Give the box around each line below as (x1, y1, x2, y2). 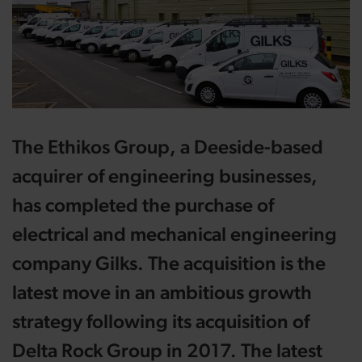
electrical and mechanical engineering (12, 222, 337, 246)
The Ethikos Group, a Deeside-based (12, 135, 323, 158)
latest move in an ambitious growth (12, 280, 312, 304)
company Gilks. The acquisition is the (12, 251, 326, 275)
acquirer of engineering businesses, (12, 164, 318, 187)
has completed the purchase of (12, 193, 274, 217)
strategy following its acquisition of (12, 309, 309, 333)
